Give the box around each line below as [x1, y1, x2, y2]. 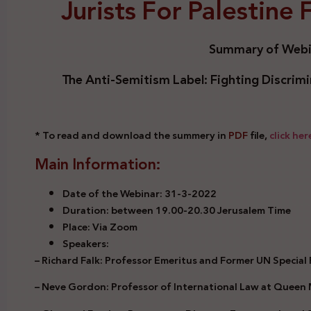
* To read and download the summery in [35, 126, 228, 144]
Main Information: [35, 151, 160, 178]
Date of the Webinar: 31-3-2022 [62, 184, 217, 203]
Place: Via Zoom [62, 217, 137, 236]
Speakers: [62, 234, 109, 253]
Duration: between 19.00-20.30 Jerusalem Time [62, 201, 291, 219]
